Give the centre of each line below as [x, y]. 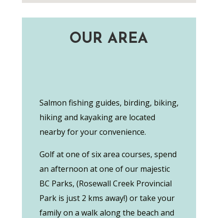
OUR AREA [109, 39]
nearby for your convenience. [92, 132]
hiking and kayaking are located [97, 117]
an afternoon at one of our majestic [104, 169]
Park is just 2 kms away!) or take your [107, 198]
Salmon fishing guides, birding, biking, [109, 103]
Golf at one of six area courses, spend [108, 154]
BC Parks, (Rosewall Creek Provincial [105, 183]
